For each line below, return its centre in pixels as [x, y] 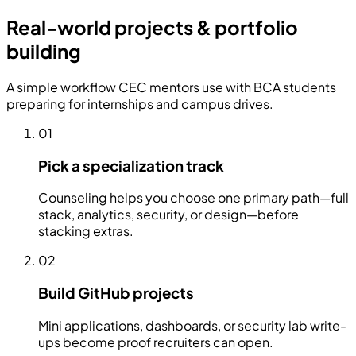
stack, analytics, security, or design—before [168, 215]
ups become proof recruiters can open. [156, 342]
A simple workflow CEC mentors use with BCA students [171, 87]
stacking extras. [86, 231]
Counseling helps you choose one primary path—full [193, 198]
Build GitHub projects [116, 293]
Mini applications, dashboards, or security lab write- [192, 325]
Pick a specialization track [131, 165]
